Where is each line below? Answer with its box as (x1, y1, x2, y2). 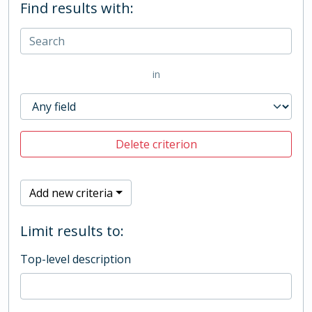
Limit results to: (20, 221, 124, 240)
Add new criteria (29, 185, 113, 201)
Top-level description (20, 251, 131, 267)
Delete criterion (115, 136, 197, 152)
